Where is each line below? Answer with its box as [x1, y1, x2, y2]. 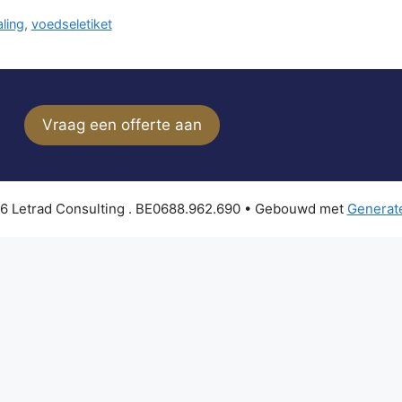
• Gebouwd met [243, 199, 347, 217]
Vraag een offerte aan [41, 115, 202, 134]
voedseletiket [31, 15, 112, 31]
